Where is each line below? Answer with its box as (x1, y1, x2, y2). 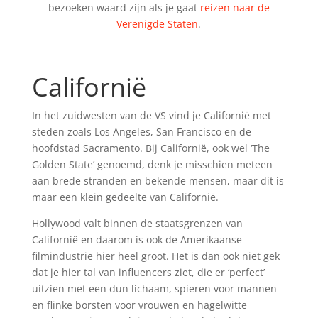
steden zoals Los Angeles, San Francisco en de (31, 124, 251, 138)
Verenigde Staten (116, 16, 199, 31)
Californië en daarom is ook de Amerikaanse (31, 232, 242, 246)
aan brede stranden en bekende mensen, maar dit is (31, 173, 284, 187)
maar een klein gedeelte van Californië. (31, 190, 219, 204)
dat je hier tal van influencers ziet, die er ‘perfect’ (31, 265, 265, 279)
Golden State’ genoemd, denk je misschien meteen (31, 157, 273, 171)
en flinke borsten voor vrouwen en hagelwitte (31, 297, 247, 312)
